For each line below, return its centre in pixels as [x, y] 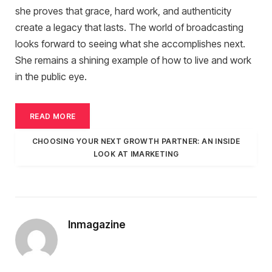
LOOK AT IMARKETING [136, 154]
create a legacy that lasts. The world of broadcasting [129, 27]
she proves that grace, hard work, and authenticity [123, 11]
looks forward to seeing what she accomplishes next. [130, 44]
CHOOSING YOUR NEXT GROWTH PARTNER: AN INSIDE [136, 141]
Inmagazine [97, 225]
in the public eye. [51, 76]
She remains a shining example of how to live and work [133, 60]
